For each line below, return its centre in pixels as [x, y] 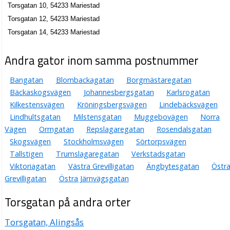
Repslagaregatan [115, 129]
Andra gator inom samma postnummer [102, 61]
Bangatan [27, 80]
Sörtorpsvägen [161, 142]
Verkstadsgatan [158, 154]
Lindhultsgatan [35, 117]
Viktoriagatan [33, 166]
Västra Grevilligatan [101, 166]
